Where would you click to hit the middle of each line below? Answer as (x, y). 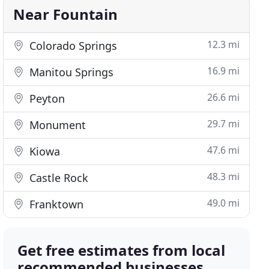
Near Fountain (66, 14)
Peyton (46, 98)
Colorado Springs (72, 46)
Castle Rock (58, 178)
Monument (56, 125)
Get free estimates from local (122, 250)
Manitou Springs (70, 72)
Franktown (55, 204)
